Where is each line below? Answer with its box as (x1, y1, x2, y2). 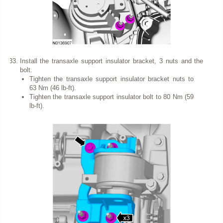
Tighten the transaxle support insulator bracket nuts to (29, 75, 194, 83)
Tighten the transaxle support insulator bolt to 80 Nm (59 (29, 93, 194, 101)
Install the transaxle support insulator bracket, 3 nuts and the (19, 57, 204, 65)
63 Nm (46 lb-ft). (29, 84, 76, 92)
